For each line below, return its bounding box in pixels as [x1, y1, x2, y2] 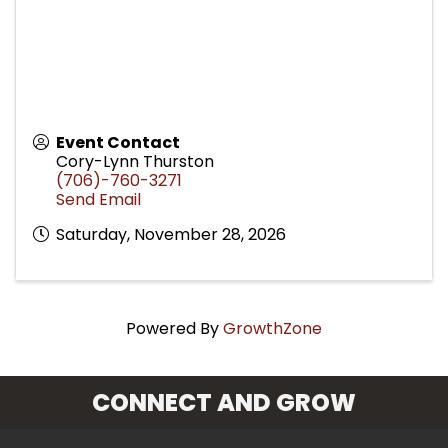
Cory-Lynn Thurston [56, 149, 214, 173]
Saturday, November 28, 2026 [56, 222, 286, 246]
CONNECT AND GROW [92, 385, 356, 419]
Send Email [56, 187, 141, 211]
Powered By [126, 316, 223, 340]
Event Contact [56, 130, 180, 154]
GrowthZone [223, 316, 322, 340]
